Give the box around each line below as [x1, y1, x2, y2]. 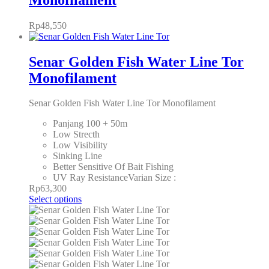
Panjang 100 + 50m [53, 118, 127, 129]
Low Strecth [53, 129, 100, 140]
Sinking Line [53, 151, 102, 162]
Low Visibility [53, 140, 107, 151]
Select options [29, 194, 82, 205]
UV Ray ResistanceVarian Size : [53, 172, 176, 183]
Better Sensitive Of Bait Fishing [53, 162, 174, 172]
